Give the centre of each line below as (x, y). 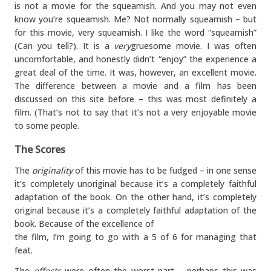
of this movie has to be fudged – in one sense (165, 170)
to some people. (47, 126)
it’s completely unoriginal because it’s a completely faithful (135, 184)
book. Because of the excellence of (84, 224)
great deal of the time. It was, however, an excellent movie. (135, 72)
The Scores (40, 149)
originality (52, 170)
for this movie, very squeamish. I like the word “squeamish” (135, 32)
